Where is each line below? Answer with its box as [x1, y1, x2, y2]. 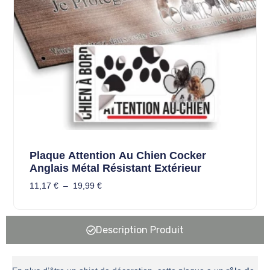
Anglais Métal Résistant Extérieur [29, 162, 201, 175]
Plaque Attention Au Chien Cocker [29, 149, 206, 162]
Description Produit [96, 224, 184, 236]
